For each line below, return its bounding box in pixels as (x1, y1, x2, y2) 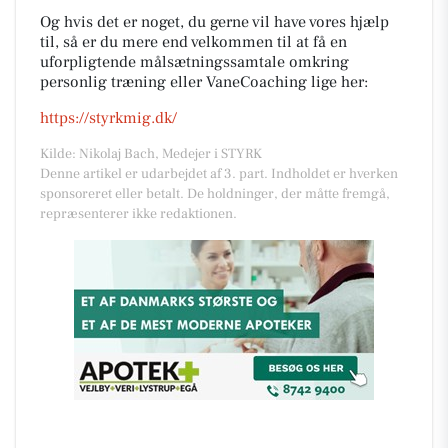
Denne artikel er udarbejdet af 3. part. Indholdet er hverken (40, 164, 398, 183)
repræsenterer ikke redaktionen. (40, 204, 237, 223)
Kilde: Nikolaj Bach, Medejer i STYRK (40, 144, 262, 163)
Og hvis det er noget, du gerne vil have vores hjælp (40, 11, 389, 32)
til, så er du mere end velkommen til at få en (40, 31, 347, 52)
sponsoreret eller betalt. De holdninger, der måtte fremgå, (40, 184, 390, 203)
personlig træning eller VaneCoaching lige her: (40, 71, 368, 92)
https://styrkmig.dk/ (40, 107, 177, 128)
